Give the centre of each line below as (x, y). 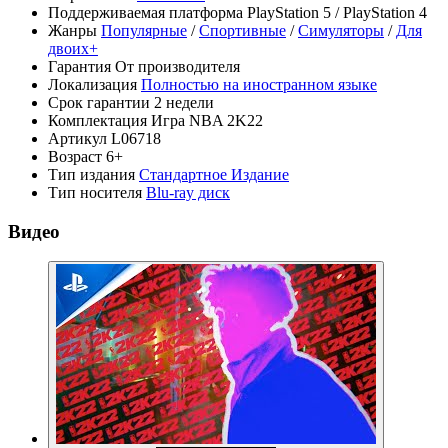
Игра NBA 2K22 (207, 120)
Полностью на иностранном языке (259, 84)
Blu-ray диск (188, 192)
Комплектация (97, 120)
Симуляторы (341, 30)
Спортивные (242, 30)
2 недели (184, 102)
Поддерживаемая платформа (145, 12)
